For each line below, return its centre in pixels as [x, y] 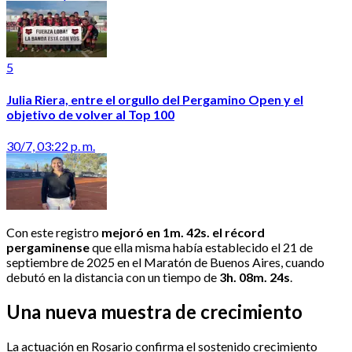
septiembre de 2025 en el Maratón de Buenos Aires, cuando [165, 262]
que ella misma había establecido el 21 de [201, 247]
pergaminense [48, 247]
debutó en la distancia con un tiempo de [113, 277]
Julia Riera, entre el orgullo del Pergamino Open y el [155, 99]
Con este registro [53, 232]
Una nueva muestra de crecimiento [154, 311]
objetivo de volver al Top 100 [90, 114]
